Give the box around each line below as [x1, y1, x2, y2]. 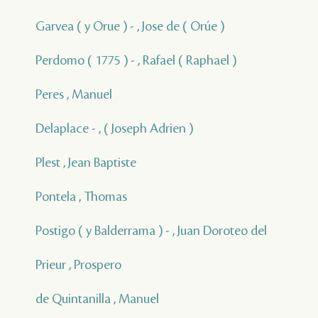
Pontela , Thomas [35, 189, 127, 204]
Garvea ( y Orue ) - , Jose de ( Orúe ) [35, 18, 224, 33]
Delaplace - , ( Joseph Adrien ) [35, 121, 193, 136]
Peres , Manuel [35, 87, 112, 102]
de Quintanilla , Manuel [35, 291, 159, 306]
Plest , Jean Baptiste [35, 155, 136, 170]
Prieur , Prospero [35, 257, 121, 272]
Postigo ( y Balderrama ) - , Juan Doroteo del [35, 223, 267, 238]
